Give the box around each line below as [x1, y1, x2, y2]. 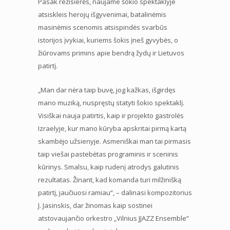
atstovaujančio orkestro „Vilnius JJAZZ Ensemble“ [38, 213, 189, 223]
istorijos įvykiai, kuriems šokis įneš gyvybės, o [38, 35, 178, 45]
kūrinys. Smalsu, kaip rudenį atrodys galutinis [38, 162, 179, 171]
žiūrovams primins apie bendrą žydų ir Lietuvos [38, 48, 184, 57]
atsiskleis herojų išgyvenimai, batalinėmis [38, 9, 166, 19]
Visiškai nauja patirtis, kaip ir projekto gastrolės [38, 110, 184, 120]
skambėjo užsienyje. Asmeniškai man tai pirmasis [38, 136, 191, 146]
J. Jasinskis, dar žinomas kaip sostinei [38, 200, 152, 210]
